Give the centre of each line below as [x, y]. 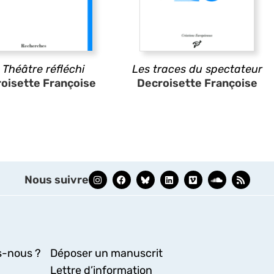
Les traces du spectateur [197, 69]
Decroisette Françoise [197, 83]
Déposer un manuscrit [106, 253]
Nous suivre [56, 180]
